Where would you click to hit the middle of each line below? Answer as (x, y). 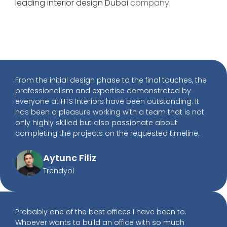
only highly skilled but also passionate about (96, 123)
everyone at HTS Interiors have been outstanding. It (107, 102)
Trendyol (59, 171)
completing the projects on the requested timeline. (107, 134)
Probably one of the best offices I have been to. (101, 212)
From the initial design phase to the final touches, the (111, 80)
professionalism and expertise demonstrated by (103, 91)
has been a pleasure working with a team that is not (110, 112)
